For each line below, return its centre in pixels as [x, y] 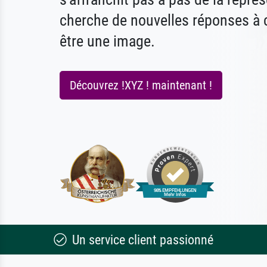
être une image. [107, 41]
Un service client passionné [141, 240]
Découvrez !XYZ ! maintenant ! [141, 85]
